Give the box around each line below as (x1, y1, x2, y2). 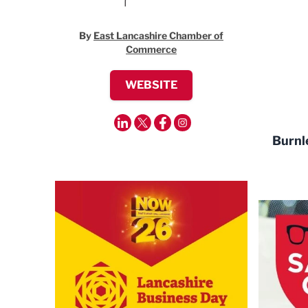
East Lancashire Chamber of (93, 30, 223, 41)
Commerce (126, 43, 177, 55)
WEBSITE (125, 78, 177, 91)
